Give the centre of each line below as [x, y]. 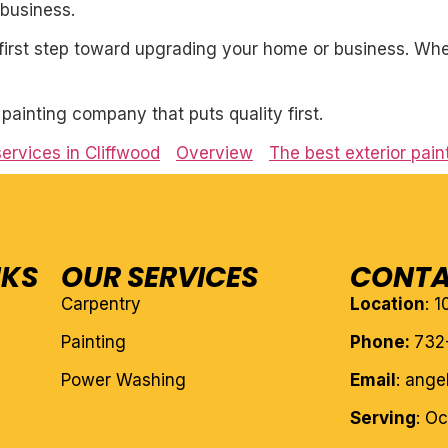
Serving [383, 418]
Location [388, 304]
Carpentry [100, 304]
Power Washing [123, 380]
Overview [214, 153]
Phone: [382, 342]
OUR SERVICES [159, 278]
